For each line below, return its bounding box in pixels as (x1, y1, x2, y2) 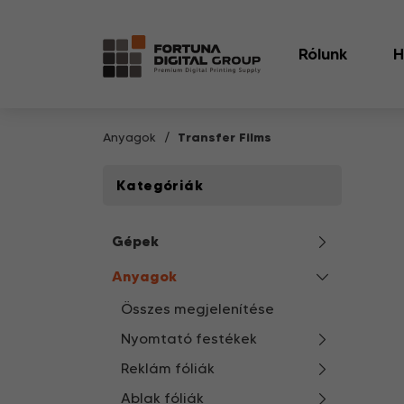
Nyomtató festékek (121, 330, 257, 347)
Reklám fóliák (121, 360, 215, 377)
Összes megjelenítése (121, 300, 274, 317)
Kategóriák (116, 176, 203, 194)
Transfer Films (178, 129, 271, 145)
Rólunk (298, 44, 348, 64)
